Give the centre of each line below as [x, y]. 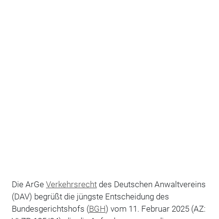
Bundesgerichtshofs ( [50, 208]
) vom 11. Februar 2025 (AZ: [155, 208]
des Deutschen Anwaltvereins [151, 184]
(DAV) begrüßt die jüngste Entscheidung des [90, 196]
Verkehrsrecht [71, 184]
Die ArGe [29, 184]
